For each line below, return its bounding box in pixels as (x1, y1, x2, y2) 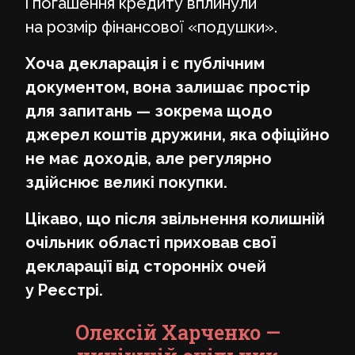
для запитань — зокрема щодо (25, 101, 273, 120)
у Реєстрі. (25, 280, 103, 300)
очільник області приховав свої (25, 232, 276, 252)
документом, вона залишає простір (25, 77, 310, 97)
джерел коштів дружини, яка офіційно (25, 124, 330, 144)
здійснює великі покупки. (25, 172, 227, 192)
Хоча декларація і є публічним (25, 53, 265, 73)
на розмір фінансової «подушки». (25, 17, 277, 36)
